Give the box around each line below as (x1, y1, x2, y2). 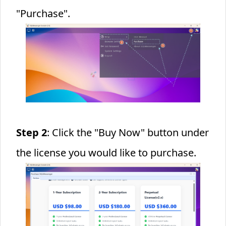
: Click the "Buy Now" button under (46, 126, 209, 139)
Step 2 (16, 126, 47, 139)
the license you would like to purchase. (16, 146, 196, 159)
